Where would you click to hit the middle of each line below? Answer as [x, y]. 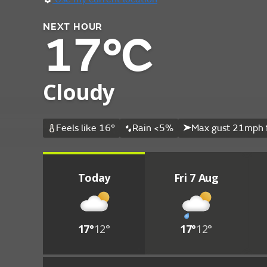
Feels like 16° [85, 128]
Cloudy [79, 92]
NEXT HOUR [73, 27]
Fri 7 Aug [196, 178]
